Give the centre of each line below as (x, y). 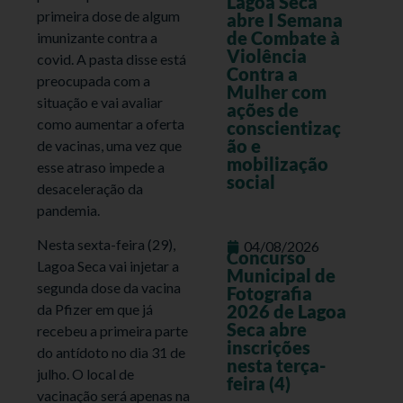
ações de (262, 110)
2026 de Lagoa (286, 312)
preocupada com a (94, 80)
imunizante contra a (98, 37)
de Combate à (283, 38)
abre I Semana (284, 20)
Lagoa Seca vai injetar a (108, 265)
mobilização (277, 164)
